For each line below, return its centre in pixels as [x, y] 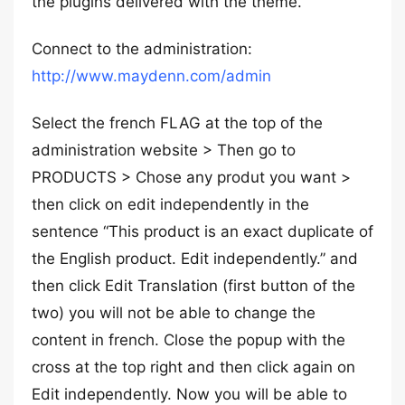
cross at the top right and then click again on [193, 367]
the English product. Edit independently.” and [195, 259]
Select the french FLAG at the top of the [177, 123]
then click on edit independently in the [170, 204]
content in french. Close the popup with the [188, 340]
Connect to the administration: [142, 49]
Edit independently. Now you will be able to [189, 394]
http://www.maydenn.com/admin [151, 76]
